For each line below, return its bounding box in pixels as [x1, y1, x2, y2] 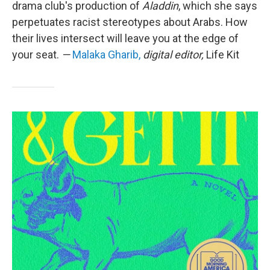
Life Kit [206, 48, 239, 61]
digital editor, [140, 48, 206, 61]
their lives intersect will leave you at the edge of [12, 32, 239, 45]
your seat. [12, 48, 61, 61]
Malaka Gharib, [72, 48, 140, 61]
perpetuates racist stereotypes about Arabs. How [12, 16, 248, 28]
